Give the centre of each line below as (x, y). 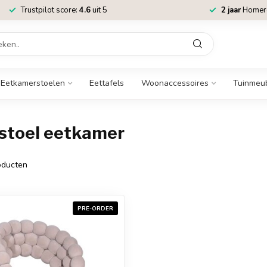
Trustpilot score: (50, 10)
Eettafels (107, 83)
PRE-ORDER (95, 208)
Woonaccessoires (175, 83)
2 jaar (231, 10)
